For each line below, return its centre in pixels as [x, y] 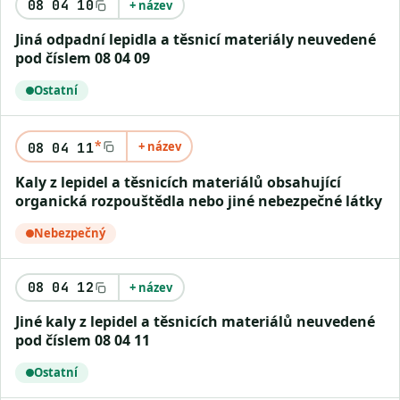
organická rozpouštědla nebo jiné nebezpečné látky [199, 201]
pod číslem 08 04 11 [83, 340]
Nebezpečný [70, 233]
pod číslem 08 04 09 [83, 58]
